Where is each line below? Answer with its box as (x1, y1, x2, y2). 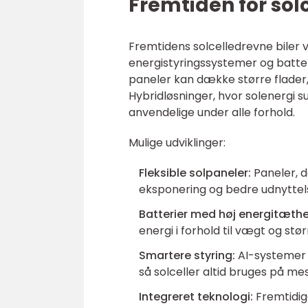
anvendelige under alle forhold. (129, 104, 295, 121)
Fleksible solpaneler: (139, 165, 251, 181)
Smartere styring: (139, 247, 235, 264)
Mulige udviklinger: (129, 135, 225, 151)
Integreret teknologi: (139, 289, 253, 305)
